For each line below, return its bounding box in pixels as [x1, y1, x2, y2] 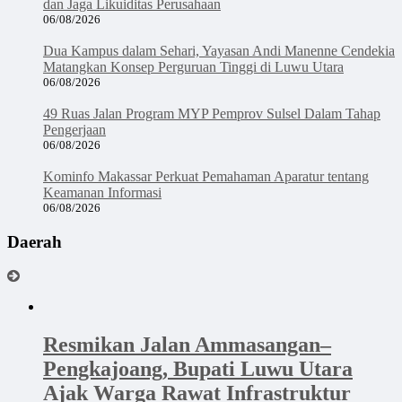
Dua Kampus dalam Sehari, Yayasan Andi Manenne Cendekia [43, 42, 395, 58]
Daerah [7, 232, 62, 251]
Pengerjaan [43, 121, 106, 137]
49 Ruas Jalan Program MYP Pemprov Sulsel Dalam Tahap [43, 105, 380, 121]
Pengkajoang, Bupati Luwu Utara [43, 357, 353, 381]
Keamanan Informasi [43, 184, 162, 200]
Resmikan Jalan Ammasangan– [43, 333, 331, 357]
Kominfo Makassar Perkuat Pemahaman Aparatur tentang [43, 168, 369, 184]
